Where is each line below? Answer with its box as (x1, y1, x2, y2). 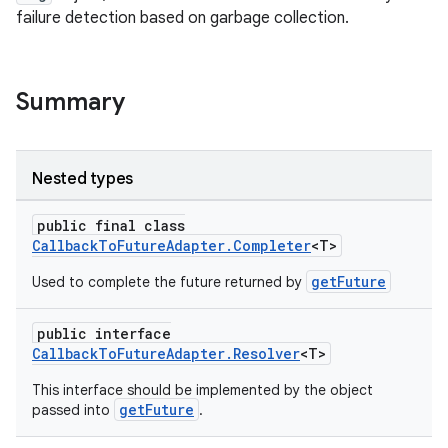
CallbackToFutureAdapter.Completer (32, 236, 311, 255)
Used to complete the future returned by (32, 273, 306, 291)
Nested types (32, 169, 133, 189)
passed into (32, 401, 114, 419)
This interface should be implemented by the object (32, 381, 373, 399)
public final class (37, 216, 185, 235)
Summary (16, 87, 125, 117)
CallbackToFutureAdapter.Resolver (32, 344, 300, 363)
